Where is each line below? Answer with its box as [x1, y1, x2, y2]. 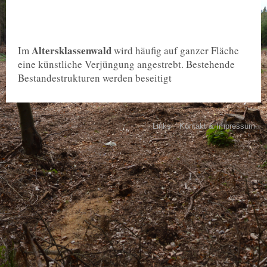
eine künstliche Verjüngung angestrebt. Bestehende [18, 57, 235, 71]
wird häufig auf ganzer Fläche [111, 44, 239, 57]
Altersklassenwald [32, 43, 111, 58]
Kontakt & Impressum [179, 122, 255, 131]
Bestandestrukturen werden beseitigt [18, 71, 172, 85]
